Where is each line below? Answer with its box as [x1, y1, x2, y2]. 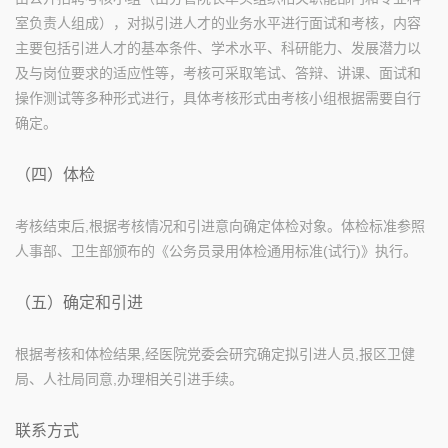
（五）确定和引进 [15, 294, 143, 311]
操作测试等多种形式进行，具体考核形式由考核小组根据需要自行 [15, 90, 421, 106]
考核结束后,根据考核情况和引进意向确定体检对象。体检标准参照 [15, 218, 425, 234]
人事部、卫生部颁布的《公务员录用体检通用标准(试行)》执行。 [15, 243, 417, 259]
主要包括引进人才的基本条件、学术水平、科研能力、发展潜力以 [15, 40, 421, 56]
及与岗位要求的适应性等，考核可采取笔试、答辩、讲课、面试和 [15, 65, 421, 81]
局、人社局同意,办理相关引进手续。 [15, 371, 243, 387]
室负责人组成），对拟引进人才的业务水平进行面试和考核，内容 [15, 15, 421, 31]
